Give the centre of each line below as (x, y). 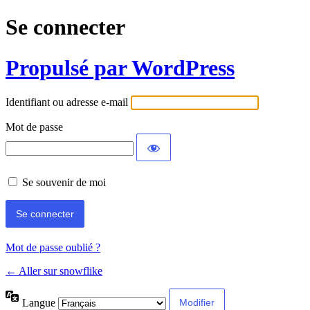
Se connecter (65, 27)
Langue (40, 302)
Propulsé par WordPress (120, 67)
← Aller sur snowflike (54, 271)
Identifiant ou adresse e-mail (67, 102)
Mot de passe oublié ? (53, 248)
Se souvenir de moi (64, 183)
